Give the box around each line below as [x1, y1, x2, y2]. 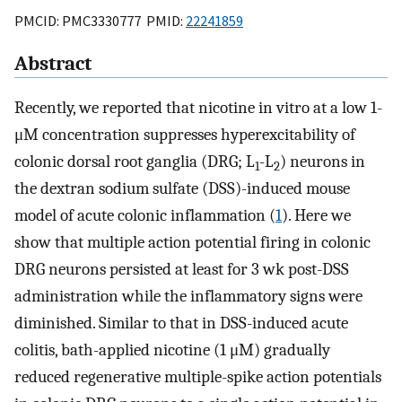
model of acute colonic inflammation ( [14, 205, 275, 226]
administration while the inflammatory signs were [14, 286, 363, 307]
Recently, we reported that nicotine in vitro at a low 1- [14, 98, 382, 118]
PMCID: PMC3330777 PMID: [14, 11, 186, 30]
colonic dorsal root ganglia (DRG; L [14, 152, 255, 172]
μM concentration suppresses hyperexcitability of [14, 125, 355, 145]
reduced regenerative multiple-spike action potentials [14, 367, 381, 388]
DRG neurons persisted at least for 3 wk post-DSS [14, 259, 349, 280]
